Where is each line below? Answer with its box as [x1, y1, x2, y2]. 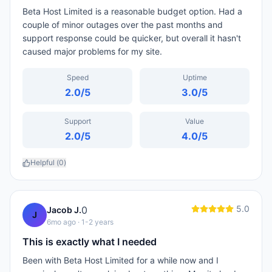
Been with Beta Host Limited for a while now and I [22, 255, 219, 265]
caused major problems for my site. [22, 46, 162, 56]
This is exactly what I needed [22, 236, 157, 248]
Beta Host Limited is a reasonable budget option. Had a [22, 6, 242, 16]
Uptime [182, 73, 207, 82]
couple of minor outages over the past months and [22, 19, 223, 30]
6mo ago [47, 217, 76, 226]
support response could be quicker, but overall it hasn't [22, 33, 241, 43]
